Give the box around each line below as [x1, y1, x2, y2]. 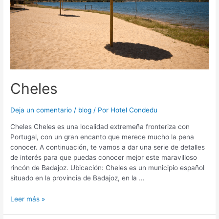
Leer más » [10, 195, 45, 203]
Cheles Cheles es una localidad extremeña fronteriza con [10, 122, 190, 131]
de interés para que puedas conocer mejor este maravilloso [10, 153, 197, 161]
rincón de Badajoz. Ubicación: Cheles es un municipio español [10, 163, 205, 172]
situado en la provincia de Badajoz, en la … [10, 174, 145, 182]
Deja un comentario [10, 106, 72, 114]
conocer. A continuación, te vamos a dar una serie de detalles [10, 143, 205, 151]
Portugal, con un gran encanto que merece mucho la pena [10, 132, 195, 141]
